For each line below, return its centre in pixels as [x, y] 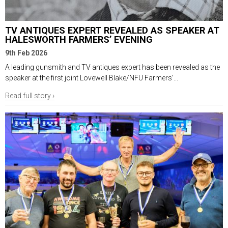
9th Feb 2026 [26, 53]
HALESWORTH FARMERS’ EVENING [79, 40]
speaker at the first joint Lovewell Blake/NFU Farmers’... [92, 78]
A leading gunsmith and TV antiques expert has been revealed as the [112, 67]
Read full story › [30, 95]
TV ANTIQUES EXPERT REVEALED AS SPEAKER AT [112, 31]
